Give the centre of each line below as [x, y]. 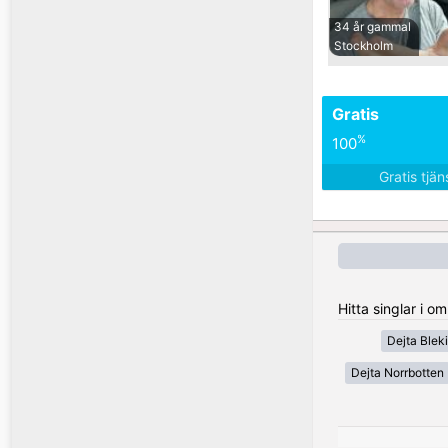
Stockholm [363, 46]
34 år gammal [372, 27]
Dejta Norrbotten [397, 373]
